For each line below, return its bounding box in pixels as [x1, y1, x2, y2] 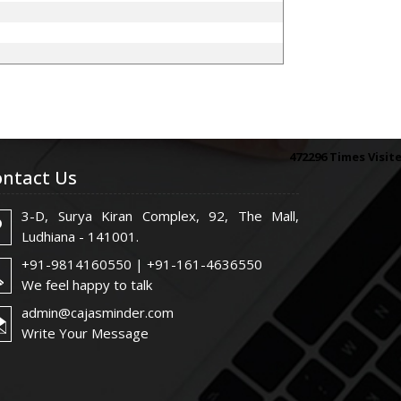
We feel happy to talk [21, 276, 152, 294]
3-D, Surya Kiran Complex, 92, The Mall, [21, 207, 299, 225]
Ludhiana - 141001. [21, 227, 139, 245]
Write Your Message [21, 324, 149, 342]
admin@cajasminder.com [21, 303, 174, 321]
